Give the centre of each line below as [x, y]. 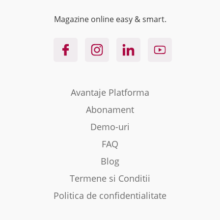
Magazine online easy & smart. [110, 19]
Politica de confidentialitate [110, 195]
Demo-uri [110, 127]
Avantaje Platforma [110, 92]
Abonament [110, 110]
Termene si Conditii [110, 178]
